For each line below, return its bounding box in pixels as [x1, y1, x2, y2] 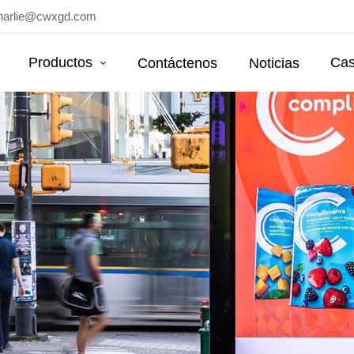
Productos [28, 55, 97, 70]
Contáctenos [137, 55, 217, 71]
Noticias [248, 55, 299, 71]
